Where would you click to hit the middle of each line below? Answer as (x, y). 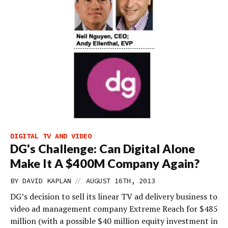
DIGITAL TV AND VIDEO (51, 136)
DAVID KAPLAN (47, 181)
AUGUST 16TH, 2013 (121, 181)
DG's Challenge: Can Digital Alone (103, 149)
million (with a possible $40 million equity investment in (114, 221)
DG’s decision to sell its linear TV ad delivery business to (114, 196)
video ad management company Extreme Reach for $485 (114, 209)
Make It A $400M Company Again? (105, 163)
